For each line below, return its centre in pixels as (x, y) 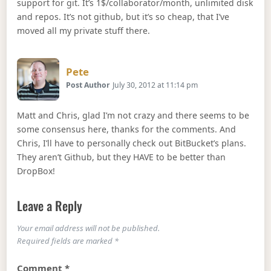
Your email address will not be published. (89, 228)
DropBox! (36, 171)
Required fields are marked (66, 240)
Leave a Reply (50, 205)
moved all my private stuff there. (84, 31)
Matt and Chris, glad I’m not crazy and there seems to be (133, 115)
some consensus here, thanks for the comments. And (127, 129)
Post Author (88, 85)
